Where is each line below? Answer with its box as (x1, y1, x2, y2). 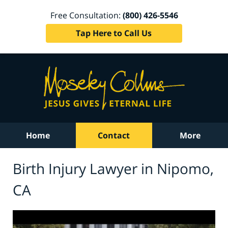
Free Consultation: (50, 9, 123, 21)
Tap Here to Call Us (76, 27, 152, 39)
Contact (98, 130, 130, 141)
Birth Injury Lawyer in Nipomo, (13, 158, 214, 178)
